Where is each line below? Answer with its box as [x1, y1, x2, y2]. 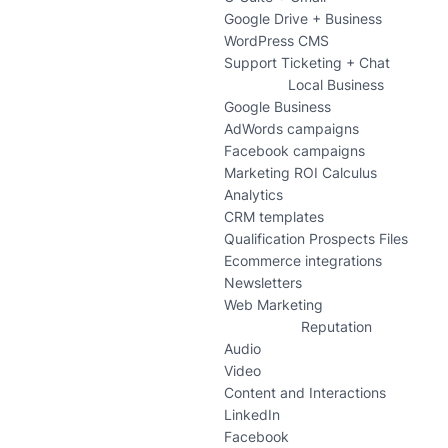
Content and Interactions [224, 384, 386, 402]
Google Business [224, 98, 331, 116]
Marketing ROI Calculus [224, 164, 377, 182]
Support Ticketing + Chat [224, 54, 390, 72]
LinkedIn [224, 406, 280, 424]
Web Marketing [224, 296, 323, 314]
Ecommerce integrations [224, 252, 382, 270]
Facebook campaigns [224, 142, 365, 160]
